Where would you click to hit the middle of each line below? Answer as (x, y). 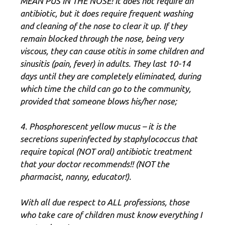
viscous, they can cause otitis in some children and (112, 51)
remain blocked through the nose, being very (102, 38)
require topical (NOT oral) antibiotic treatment (106, 152)
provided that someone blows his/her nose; (98, 101)
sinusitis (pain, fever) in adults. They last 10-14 (105, 63)
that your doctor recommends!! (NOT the (95, 164)
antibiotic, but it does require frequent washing (106, 13)
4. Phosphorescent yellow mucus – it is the (98, 127)
